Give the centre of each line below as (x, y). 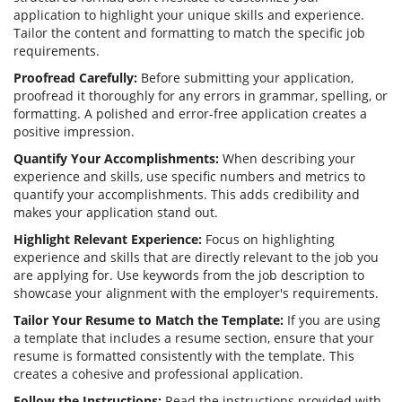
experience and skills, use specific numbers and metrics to (189, 177)
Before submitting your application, (245, 78)
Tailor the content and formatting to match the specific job (189, 33)
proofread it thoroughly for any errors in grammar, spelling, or (201, 96)
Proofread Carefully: (75, 78)
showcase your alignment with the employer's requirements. (196, 293)
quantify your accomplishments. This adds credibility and (187, 195)
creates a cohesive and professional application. (158, 374)
